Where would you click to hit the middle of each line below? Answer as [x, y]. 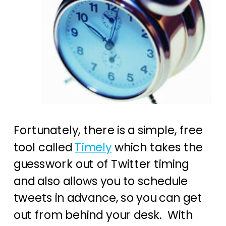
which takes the [157, 147]
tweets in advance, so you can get [108, 198]
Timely [93, 147]
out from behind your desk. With [103, 215]
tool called [44, 147]
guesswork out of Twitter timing [101, 164]
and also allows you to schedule [101, 181]
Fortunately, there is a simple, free [108, 130]
